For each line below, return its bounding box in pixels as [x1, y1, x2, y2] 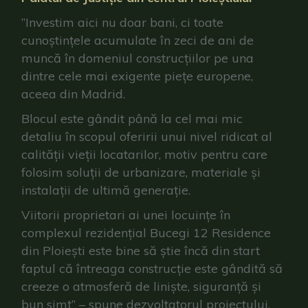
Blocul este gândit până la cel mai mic [21, 111, 243, 126]
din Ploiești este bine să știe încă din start [21, 243, 261, 258]
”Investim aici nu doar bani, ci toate [21, 14, 224, 30]
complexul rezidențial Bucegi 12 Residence [21, 225, 272, 241]
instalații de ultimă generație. [21, 182, 191, 198]
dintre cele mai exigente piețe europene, [21, 68, 254, 84]
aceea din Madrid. [21, 86, 126, 102]
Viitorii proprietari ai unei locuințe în [21, 207, 231, 223]
